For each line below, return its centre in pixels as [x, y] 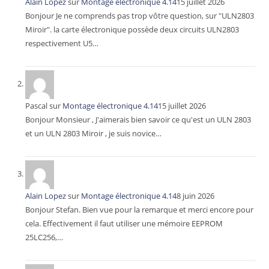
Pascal [37, 105]
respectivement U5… [62, 43]
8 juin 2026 [196, 195]
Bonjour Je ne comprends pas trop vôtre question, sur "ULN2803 [140, 15]
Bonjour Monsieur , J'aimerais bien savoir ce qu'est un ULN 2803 [138, 119]
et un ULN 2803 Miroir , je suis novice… [94, 133]
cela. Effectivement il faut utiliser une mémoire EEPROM [124, 223]
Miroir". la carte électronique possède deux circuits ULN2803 [132, 29]
